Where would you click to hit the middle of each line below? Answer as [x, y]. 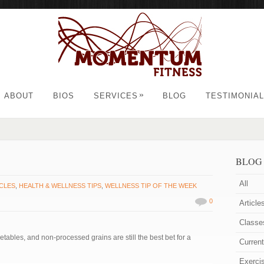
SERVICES [116, 96]
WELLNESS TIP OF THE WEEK [151, 186]
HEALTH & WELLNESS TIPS [60, 186]
